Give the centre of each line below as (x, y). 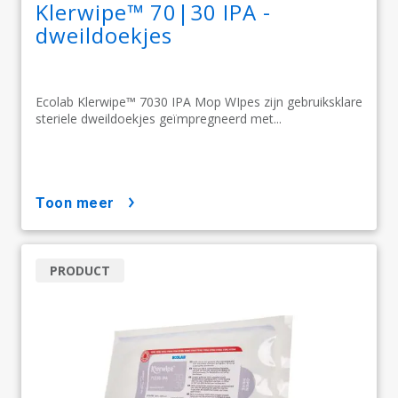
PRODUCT (80, 271)
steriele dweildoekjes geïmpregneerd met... (159, 119)
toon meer (80, 203)
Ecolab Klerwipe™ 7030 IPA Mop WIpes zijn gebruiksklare (199, 102)
